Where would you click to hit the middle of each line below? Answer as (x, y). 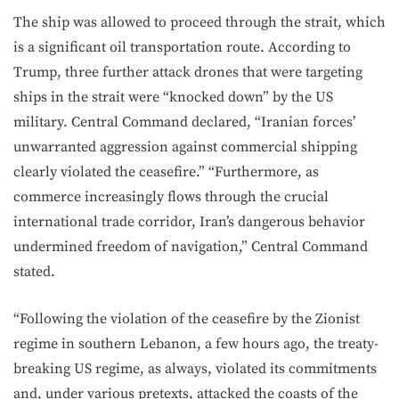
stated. (34, 272)
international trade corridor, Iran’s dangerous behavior (189, 222)
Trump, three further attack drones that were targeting (188, 72)
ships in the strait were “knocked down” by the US (173, 97)
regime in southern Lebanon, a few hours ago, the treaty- (196, 344)
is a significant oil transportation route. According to (182, 47)
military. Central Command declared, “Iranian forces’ (184, 122)
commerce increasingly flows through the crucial (171, 197)
